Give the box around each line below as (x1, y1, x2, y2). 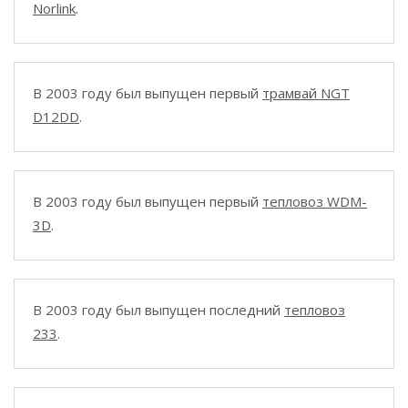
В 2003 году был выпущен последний (33, 301, 284, 319)
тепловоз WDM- (262, 192, 367, 210)
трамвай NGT (262, 84, 350, 102)
